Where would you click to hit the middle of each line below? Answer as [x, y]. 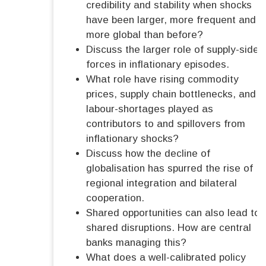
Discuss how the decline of [148, 154]
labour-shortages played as [150, 109]
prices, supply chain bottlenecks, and [171, 94]
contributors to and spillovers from [166, 124]
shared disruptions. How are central [169, 228]
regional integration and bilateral [161, 183]
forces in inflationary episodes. [158, 65]
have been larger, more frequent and [171, 20]
